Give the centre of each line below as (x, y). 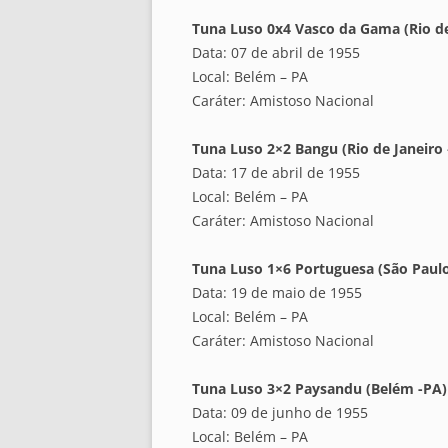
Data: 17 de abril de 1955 (276, 173)
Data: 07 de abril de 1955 (276, 53)
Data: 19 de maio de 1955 (277, 293)
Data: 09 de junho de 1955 (280, 413)
